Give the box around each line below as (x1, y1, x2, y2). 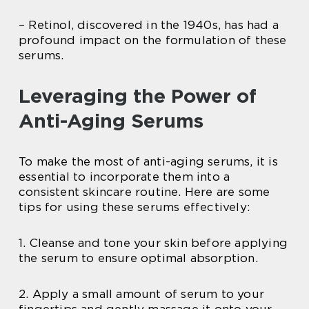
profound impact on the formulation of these (19, 32, 287, 47)
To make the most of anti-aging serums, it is (19, 154, 278, 168)
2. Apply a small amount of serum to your (19, 286, 265, 301)
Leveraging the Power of (19, 83, 257, 108)
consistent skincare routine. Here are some (19, 184, 270, 199)
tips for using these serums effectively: (19, 199, 250, 214)
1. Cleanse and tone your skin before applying (19, 235, 288, 250)
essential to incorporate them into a (19, 169, 230, 183)
